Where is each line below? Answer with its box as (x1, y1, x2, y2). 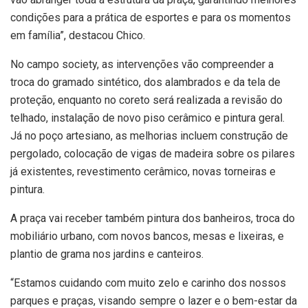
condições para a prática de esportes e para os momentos (10, 10, 291, 24)
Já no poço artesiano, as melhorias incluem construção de (10, 129, 288, 142)
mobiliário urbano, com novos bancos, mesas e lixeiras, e (10, 229, 284, 243)
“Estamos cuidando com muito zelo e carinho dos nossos (10, 276, 286, 289)
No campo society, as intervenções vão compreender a (10, 57, 274, 71)
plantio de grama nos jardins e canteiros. (10, 247, 203, 261)
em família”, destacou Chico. (10, 28, 145, 42)
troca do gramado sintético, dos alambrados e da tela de (10, 75, 280, 89)
